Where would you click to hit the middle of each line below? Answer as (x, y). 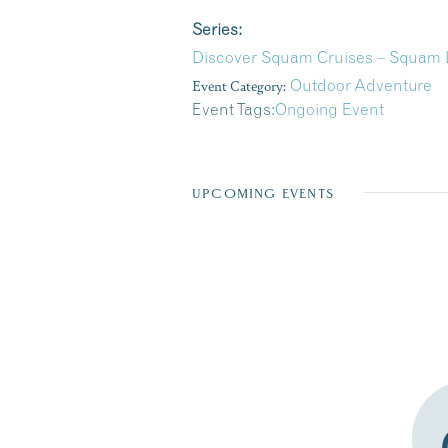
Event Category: (239, 85)
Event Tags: (233, 109)
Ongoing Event (329, 109)
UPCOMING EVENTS (263, 193)
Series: (217, 29)
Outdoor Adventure (361, 85)
